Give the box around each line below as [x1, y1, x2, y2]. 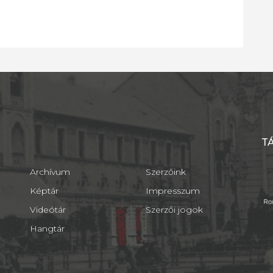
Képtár [30, 185, 58, 196]
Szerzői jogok [146, 204, 203, 215]
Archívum [30, 166, 70, 177]
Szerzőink [146, 166, 186, 177]
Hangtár [30, 223, 65, 234]
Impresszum [146, 185, 200, 196]
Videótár [30, 204, 66, 215]
